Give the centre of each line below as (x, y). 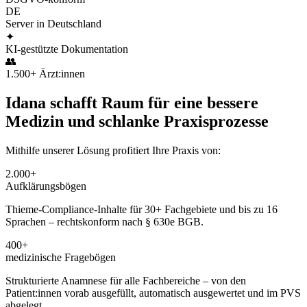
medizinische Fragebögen (61, 257)
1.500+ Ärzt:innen (45, 73)
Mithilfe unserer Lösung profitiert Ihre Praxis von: (113, 150)
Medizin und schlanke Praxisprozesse (137, 121)
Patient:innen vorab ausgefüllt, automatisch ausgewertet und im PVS (153, 293)
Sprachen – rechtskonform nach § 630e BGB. (105, 221)
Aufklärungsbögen (46, 186)
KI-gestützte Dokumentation (67, 49)
